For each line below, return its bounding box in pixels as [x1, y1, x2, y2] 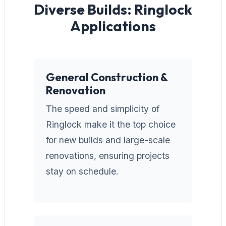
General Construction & [46, 70, 168, 84]
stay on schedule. [46, 165, 119, 177]
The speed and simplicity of [46, 103, 159, 114]
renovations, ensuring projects [46, 150, 169, 161]
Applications [70, 17, 156, 35]
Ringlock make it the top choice [46, 119, 176, 130]
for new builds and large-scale [46, 134, 170, 145]
